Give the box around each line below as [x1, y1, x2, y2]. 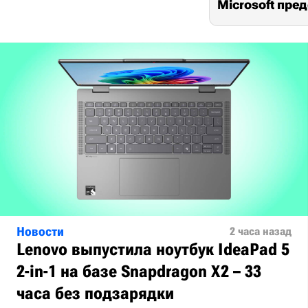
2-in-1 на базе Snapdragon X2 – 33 [16, 262, 261, 281]
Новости [16, 224, 64, 239]
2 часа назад [230, 225, 291, 238]
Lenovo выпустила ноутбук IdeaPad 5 [16, 240, 289, 259]
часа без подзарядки [16, 284, 174, 303]
